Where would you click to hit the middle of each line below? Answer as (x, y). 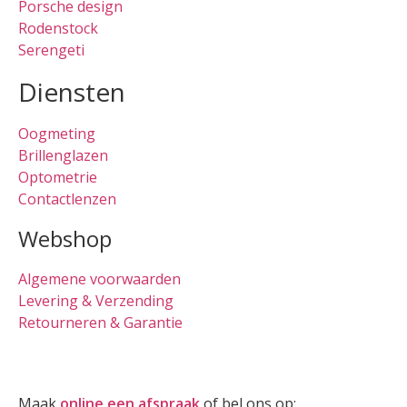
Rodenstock (58, 28)
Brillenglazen (63, 155)
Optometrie (58, 177)
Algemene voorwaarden (99, 278)
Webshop (65, 238)
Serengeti (51, 50)
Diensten (72, 91)
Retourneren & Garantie (100, 322)
